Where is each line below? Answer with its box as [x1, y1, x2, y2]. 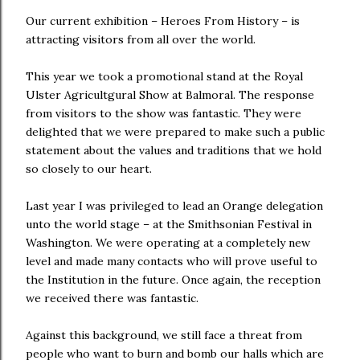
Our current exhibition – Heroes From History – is [26, 14, 300, 28]
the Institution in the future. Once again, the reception [26, 272, 321, 287]
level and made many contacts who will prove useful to [26, 254, 317, 268]
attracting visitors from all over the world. [26, 32, 256, 47]
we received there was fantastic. [26, 291, 198, 305]
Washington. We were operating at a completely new [26, 235, 310, 250]
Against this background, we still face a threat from [26, 328, 302, 342]
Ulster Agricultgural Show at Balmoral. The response [26, 88, 314, 102]
